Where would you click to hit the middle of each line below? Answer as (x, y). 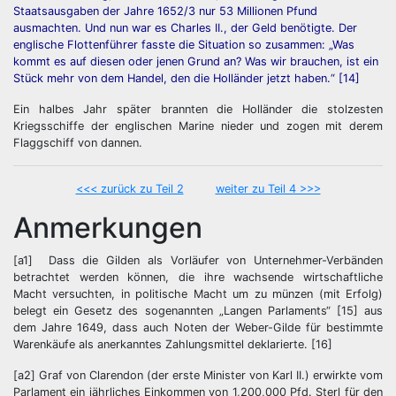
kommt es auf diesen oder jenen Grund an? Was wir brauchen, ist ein (196, 62)
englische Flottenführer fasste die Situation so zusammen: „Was (184, 45)
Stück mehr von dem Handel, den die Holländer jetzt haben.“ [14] (187, 79)
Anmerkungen (108, 228)
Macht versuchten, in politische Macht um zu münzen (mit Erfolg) (198, 294)
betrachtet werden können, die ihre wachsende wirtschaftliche (198, 278)
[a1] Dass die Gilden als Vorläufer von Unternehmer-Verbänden (198, 261)
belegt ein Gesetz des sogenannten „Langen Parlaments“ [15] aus (198, 311)
